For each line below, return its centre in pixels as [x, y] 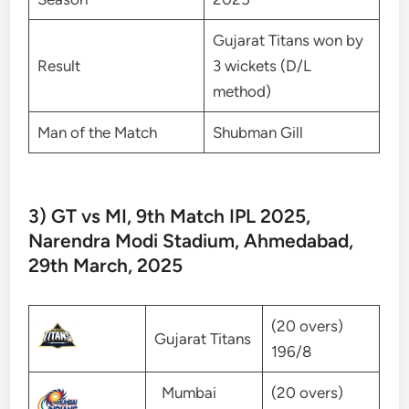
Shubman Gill [257, 132]
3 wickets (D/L [262, 65]
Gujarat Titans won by [288, 40]
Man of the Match [97, 132]
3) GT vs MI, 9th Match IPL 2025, [170, 216]
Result [58, 65]
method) [241, 91]
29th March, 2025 [106, 266]
